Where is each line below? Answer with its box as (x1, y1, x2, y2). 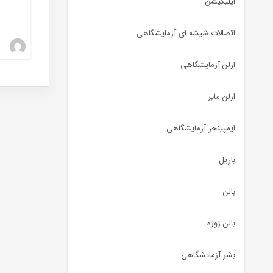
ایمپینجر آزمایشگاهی (166, 122, 235, 135)
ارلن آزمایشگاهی (180, 58, 235, 71)
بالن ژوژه (207, 217, 235, 230)
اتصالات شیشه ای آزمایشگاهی (136, 27, 235, 40)
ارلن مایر (208, 90, 235, 103)
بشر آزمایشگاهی (181, 249, 235, 261)
